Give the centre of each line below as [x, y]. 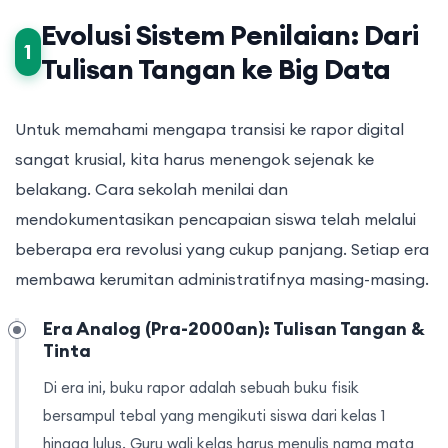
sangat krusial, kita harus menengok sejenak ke [194, 159]
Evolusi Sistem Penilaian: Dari [229, 35]
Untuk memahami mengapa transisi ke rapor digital [209, 129]
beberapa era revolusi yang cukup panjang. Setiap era [222, 249]
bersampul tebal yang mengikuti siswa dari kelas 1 [214, 416]
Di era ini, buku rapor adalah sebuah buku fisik [201, 388]
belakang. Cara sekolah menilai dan [151, 189]
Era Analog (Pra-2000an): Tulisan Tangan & [234, 329]
